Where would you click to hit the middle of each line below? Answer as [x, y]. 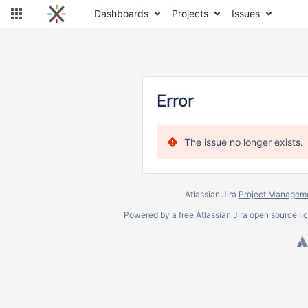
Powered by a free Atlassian [178, 215]
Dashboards [121, 13]
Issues [246, 13]
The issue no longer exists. [244, 142]
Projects [190, 13]
